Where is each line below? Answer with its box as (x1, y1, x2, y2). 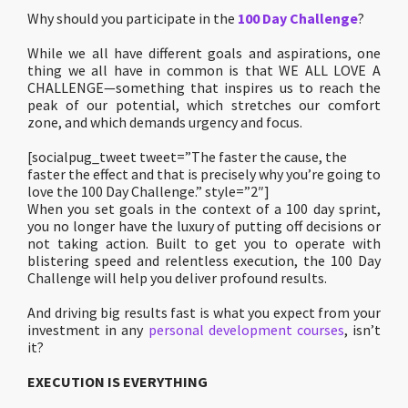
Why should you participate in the (27, 9, 238, 27)
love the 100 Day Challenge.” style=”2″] (27, 182, 270, 200)
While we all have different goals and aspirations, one (27, 44, 381, 62)
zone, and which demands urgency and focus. (27, 113, 302, 131)
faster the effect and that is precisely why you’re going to (27, 165, 381, 183)
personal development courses (148, 321, 344, 339)
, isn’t (343, 321, 382, 339)
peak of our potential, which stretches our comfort (27, 96, 381, 114)
